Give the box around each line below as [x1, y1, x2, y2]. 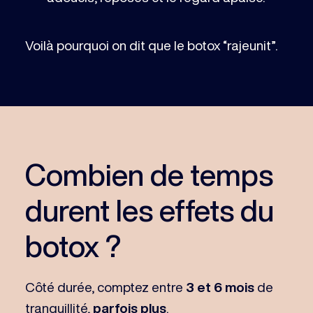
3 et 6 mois [185, 279, 254, 293]
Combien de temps [24, 159, 273, 189]
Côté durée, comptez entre [24, 279, 186, 293]
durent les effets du [24, 194, 274, 225]
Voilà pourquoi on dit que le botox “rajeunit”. [24, 38, 277, 52]
